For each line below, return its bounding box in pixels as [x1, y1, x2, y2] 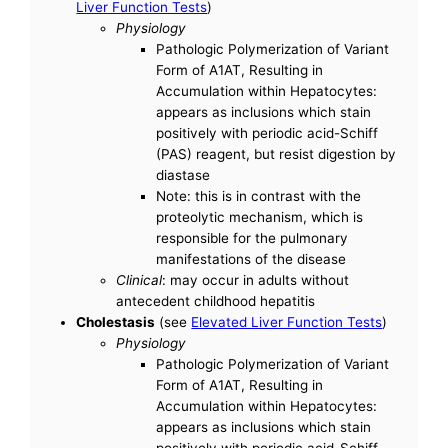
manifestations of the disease [156, 250, 347, 267]
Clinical [116, 271, 163, 288]
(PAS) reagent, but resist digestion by [156, 145, 397, 162]
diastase [156, 166, 211, 183]
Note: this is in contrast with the [156, 187, 362, 204]
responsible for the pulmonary [156, 229, 349, 246]
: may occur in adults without [162, 271, 350, 288]
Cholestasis [76, 313, 156, 330]
